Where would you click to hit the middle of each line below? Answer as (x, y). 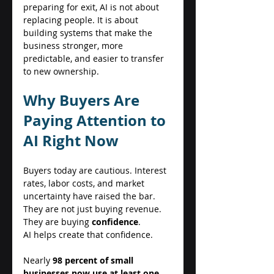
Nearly (38, 260)
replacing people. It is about (82, 20)
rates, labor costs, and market (85, 183)
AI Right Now (73, 140)
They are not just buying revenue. (94, 209)
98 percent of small (94, 260)
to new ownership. (62, 71)
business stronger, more (74, 45)
